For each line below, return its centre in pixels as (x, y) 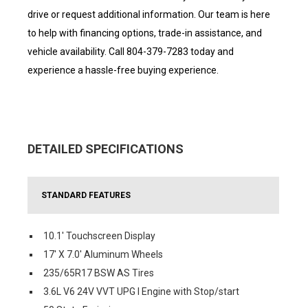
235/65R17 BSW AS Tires (99, 273)
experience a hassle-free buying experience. (123, 70)
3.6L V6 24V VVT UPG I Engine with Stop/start (141, 291)
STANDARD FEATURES (86, 195)
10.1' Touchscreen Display (99, 236)
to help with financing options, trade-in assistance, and (145, 33)
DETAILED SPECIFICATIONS (106, 149)
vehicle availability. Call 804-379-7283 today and (131, 52)
